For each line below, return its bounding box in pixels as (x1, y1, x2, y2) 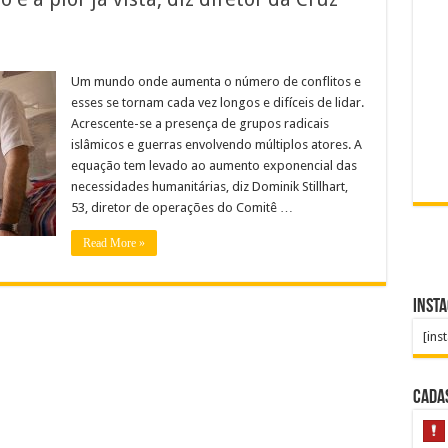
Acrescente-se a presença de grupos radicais (70, 115, 329, 131)
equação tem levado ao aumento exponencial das (70, 157, 357, 173)
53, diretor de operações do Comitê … (70, 199, 293, 215)
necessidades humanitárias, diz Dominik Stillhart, (70, 178, 348, 194)
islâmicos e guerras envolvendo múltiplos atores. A (70, 136, 362, 152)
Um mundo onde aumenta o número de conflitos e (70, 73, 361, 89)
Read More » (82, 235, 145, 250)
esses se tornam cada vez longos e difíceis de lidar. (70, 94, 364, 110)
